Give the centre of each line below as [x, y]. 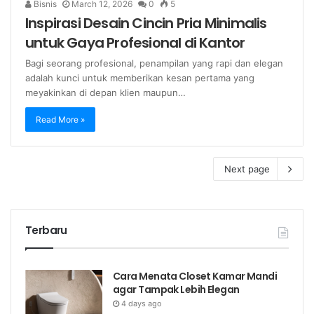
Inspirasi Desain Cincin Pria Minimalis [146, 23]
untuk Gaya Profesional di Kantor [135, 43]
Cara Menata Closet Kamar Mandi [195, 277]
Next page [247, 169]
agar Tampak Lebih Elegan [176, 290]
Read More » [60, 120]
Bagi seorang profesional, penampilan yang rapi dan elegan [154, 63]
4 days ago [142, 304]
